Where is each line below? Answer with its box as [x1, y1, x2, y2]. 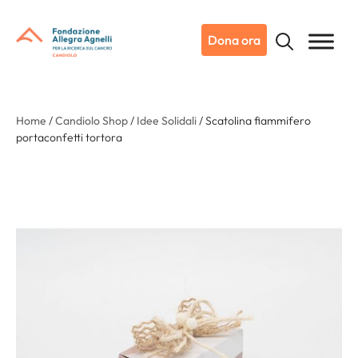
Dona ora [208, 32, 261, 48]
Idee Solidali [137, 113, 197, 128]
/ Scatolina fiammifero [197, 113, 311, 128]
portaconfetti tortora [16, 130, 122, 145]
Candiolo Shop [55, 113, 128, 128]
